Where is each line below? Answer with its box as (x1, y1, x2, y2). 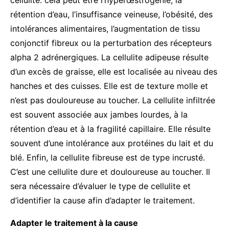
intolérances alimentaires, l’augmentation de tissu (10, 23, 200, 34)
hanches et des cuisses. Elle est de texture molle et (10, 80, 208, 91)
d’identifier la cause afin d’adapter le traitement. (10, 195, 195, 205)
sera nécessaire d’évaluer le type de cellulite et (10, 180, 191, 191)
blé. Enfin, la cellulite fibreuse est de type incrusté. (10, 152, 205, 163)
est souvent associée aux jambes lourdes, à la (10, 109, 188, 120)
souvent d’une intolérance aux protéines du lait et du (10, 138, 213, 148)
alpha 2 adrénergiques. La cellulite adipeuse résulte (10, 52, 209, 62)
